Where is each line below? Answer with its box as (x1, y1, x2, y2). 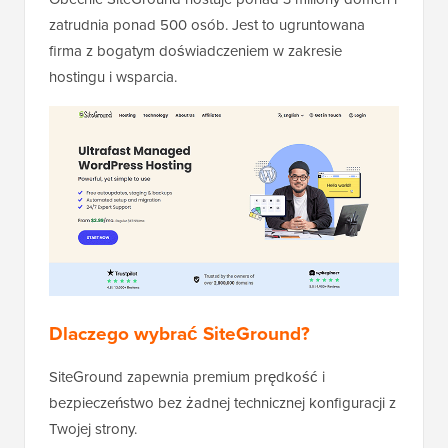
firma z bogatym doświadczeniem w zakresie (49, 40, 342, 63)
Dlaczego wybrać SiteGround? (49, 318, 310, 348)
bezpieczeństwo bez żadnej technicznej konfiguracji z (49, 391, 396, 414)
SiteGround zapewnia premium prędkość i (49, 365, 325, 388)
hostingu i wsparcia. (49, 66, 177, 89)
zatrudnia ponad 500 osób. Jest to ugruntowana (49, 14, 365, 37)
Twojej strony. (49, 417, 137, 440)
